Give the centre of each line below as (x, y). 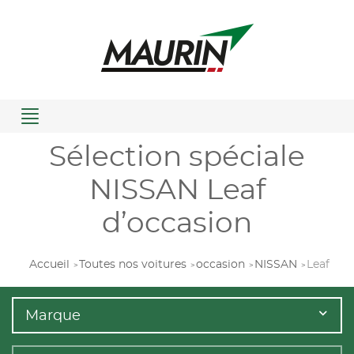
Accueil (49, 265)
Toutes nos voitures (133, 265)
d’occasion (177, 224)
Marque (53, 316)
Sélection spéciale (177, 157)
